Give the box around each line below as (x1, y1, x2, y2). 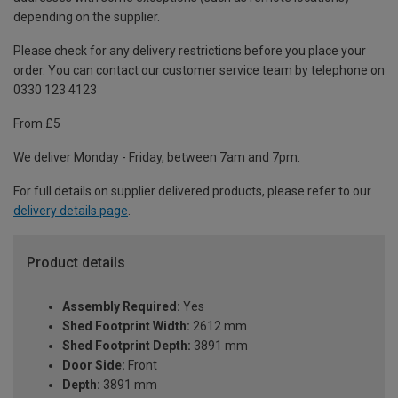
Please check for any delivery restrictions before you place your (13, 43, 366, 58)
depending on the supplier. (13, 9, 160, 24)
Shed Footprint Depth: (62, 338, 191, 354)
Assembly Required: (62, 299, 180, 314)
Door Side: (62, 358, 125, 373)
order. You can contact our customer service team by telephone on (13, 62, 385, 77)
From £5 (13, 115, 60, 131)
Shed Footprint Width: (62, 319, 190, 334)
